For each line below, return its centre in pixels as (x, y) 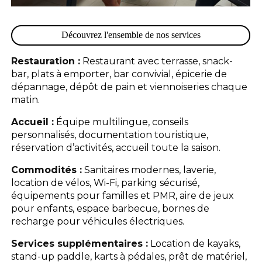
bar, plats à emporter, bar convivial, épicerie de (119, 74)
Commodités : (47, 170)
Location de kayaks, (194, 243)
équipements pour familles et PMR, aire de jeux (123, 195)
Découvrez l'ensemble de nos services (131, 35)
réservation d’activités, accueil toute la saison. (116, 147)
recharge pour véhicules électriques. (98, 221)
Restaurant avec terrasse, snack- (157, 61)
